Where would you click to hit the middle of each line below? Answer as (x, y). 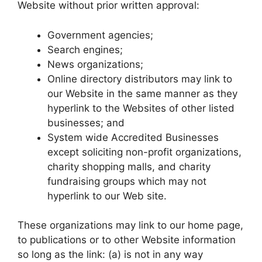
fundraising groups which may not (127, 181)
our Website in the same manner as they (142, 93)
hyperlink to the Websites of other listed (141, 108)
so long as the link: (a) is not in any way (110, 254)
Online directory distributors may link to (140, 79)
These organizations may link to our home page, (130, 225)
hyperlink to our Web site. (107, 196)
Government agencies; (100, 35)
